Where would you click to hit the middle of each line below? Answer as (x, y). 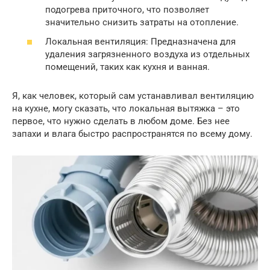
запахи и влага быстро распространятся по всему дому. (132, 133)
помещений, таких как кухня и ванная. (127, 67)
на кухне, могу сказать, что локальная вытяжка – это (126, 108)
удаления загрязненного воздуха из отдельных (147, 54)
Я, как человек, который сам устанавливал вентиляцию (133, 96)
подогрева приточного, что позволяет (127, 10)
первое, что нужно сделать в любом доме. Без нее (121, 121)
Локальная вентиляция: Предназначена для (140, 41)
